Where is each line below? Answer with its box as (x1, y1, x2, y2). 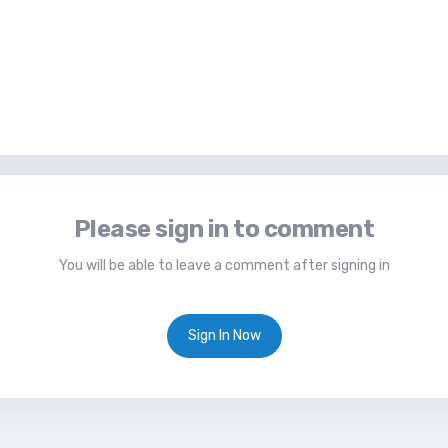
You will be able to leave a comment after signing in (58, 257, 390, 275)
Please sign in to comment (73, 215, 375, 244)
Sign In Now (187, 327, 261, 345)
